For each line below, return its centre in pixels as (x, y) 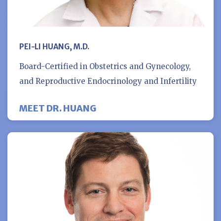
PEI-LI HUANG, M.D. (55, 46)
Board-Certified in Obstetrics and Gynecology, (105, 66)
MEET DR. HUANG (58, 108)
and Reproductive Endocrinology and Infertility (108, 81)
